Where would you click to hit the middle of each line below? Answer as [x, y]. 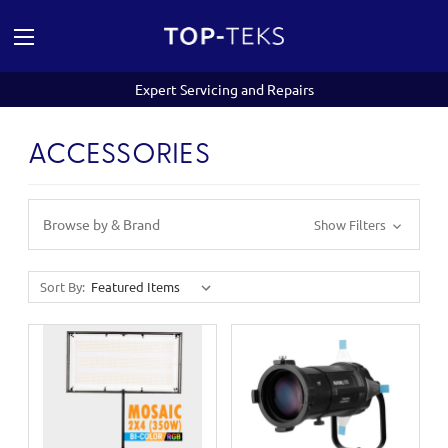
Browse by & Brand [101, 224]
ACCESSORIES [119, 156]
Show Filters [351, 224]
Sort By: [62, 286]
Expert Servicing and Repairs [224, 89]
